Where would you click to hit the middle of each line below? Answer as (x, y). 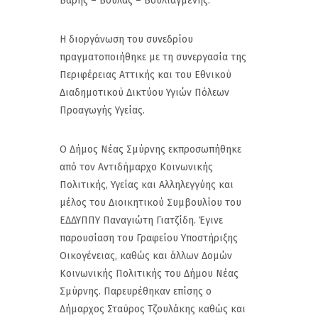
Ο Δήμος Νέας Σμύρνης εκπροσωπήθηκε (150, 150)
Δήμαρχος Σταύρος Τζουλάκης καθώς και (153, 309)
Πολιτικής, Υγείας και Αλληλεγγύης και (147, 185)
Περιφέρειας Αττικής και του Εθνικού (146, 75)
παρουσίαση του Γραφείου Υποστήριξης (149, 238)
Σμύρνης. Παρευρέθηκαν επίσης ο (136, 292)
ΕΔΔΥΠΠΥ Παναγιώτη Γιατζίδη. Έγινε (141, 221)
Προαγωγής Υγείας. (102, 111)
